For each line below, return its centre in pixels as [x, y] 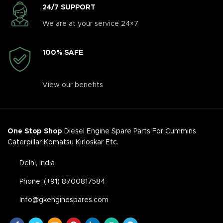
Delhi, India [37, 163]
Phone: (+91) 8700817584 [62, 182]
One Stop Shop [35, 131]
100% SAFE [63, 53]
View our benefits [73, 85]
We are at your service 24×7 [90, 24]
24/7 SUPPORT [69, 7]
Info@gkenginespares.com [64, 200]
